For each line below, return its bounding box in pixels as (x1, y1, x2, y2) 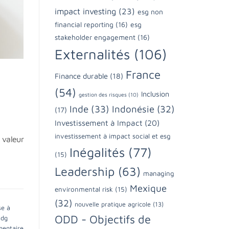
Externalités (55, 45, 130, 62)
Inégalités (70, 144, 125, 159)
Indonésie (112, 103, 154, 114)
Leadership (55, 164, 114, 178)
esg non (138, 7, 163, 16)
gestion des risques (79, 91, 127, 98)
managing (143, 169, 174, 177)
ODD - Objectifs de (55, 212, 151, 226)
